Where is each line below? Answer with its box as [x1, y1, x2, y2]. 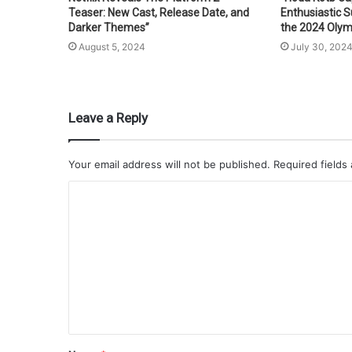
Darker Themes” [68, 20, 149, 34]
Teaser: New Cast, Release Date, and [68, 5, 249, 19]
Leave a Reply [68, 109, 148, 126]
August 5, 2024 [79, 40, 145, 53]
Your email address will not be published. [68, 157, 270, 170]
